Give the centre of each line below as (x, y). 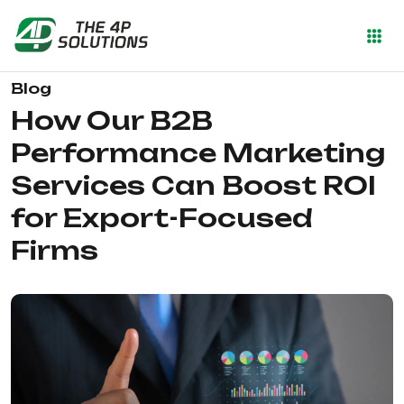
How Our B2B (112, 120)
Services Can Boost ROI (193, 185)
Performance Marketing (198, 153)
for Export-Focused (162, 218)
